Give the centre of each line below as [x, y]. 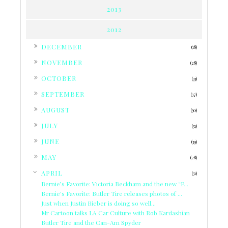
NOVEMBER [62, 63]
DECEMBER [62, 47]
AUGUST [55, 110]
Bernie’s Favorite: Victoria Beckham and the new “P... [115, 184]
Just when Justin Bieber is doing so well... [98, 203]
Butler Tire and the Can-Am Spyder [91, 223]
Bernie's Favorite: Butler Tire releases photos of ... [112, 194]
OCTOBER [59, 78]
